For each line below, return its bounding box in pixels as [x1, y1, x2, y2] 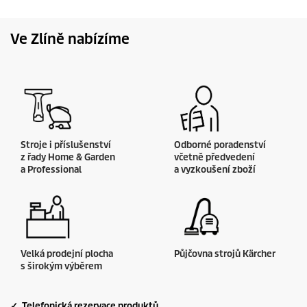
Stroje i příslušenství [21, 139, 111, 151]
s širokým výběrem [21, 260, 102, 272]
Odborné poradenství [174, 139, 266, 151]
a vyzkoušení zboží [174, 164, 256, 175]
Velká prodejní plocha [21, 248, 113, 260]
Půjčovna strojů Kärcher [174, 248, 275, 260]
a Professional [21, 164, 82, 175]
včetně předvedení [174, 151, 255, 163]
